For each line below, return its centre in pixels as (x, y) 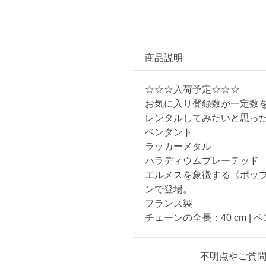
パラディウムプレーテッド (202, 161)
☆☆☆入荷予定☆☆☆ (192, 89)
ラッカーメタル (178, 146)
